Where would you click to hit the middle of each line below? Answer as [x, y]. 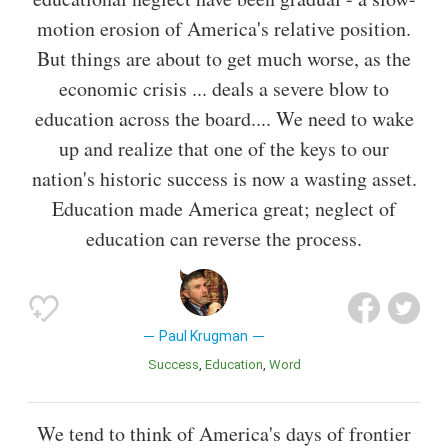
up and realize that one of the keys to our [224, 149]
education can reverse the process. [224, 239]
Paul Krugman [204, 336]
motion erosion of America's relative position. [224, 29]
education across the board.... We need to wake [224, 119]
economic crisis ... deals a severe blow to [224, 89]
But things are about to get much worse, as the [224, 59]
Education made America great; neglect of [224, 209]
